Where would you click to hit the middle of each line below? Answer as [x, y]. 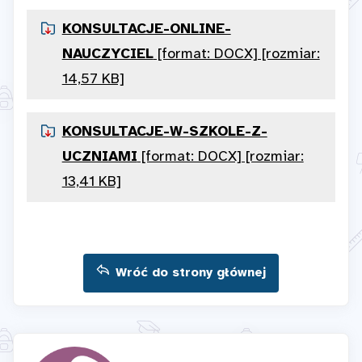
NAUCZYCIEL [107, 55]
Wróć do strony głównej [191, 273]
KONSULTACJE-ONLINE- [146, 30]
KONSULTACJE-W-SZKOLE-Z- [164, 133]
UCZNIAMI [99, 158]
